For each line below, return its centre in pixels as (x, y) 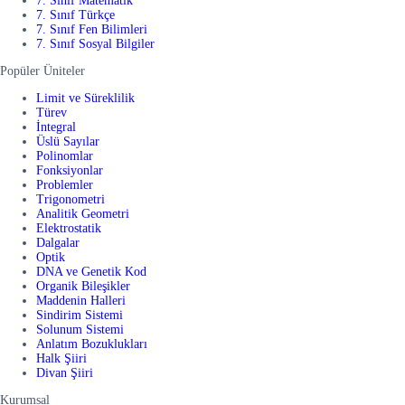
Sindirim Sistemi (80, 316)
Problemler (65, 185)
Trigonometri (71, 200)
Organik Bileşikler (83, 287)
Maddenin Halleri (81, 301)
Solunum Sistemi (80, 330)
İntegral (56, 127)
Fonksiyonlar (70, 171)
